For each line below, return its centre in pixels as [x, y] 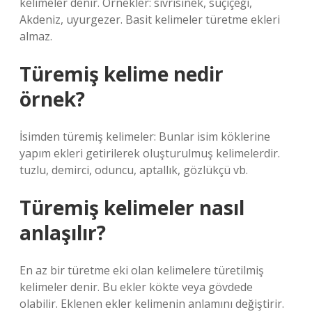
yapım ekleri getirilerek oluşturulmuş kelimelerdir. [150, 153]
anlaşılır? [63, 233]
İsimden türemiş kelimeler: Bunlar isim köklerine [145, 136]
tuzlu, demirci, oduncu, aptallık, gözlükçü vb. [134, 170]
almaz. [36, 36]
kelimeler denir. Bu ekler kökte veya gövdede [136, 287]
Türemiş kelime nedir [122, 74]
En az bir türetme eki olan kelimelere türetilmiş [142, 270]
